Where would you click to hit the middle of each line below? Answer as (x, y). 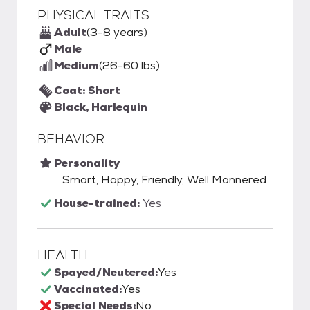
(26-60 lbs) (129, 65)
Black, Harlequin (101, 107)
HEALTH (63, 255)
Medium (76, 65)
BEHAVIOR (71, 139)
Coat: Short (87, 90)
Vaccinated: (88, 289)
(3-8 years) (117, 32)
